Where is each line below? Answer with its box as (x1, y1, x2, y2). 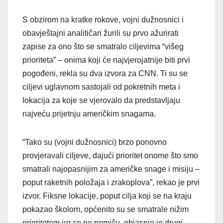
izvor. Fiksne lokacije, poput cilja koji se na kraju (22, 192, 192, 201)
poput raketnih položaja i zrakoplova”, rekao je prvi (22, 178, 200, 187)
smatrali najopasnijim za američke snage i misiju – (22, 165, 200, 174)
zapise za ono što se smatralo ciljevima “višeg (22, 42, 184, 51)
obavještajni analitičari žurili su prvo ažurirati (22, 29, 179, 38)
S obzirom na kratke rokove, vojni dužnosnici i (22, 15, 184, 24)
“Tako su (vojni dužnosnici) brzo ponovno (22, 138, 167, 147)
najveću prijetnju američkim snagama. (22, 110, 156, 118)
